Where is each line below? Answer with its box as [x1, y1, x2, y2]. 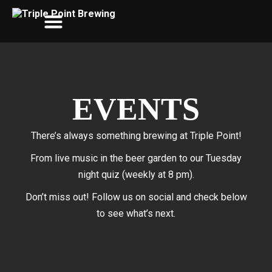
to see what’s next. [97, 208, 175, 219]
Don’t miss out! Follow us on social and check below [25, 191, 247, 203]
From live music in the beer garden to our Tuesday [30, 152, 242, 164]
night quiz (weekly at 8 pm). [78, 169, 194, 180]
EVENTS [72, 92, 200, 126]
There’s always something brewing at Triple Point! [30, 130, 242, 141]
